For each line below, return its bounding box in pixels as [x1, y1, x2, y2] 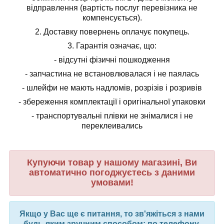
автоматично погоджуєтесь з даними [29, 167, 195, 178]
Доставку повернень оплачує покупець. [43, 27, 189, 36]
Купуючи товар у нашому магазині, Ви [27, 157, 197, 168]
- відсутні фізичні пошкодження [54, 55, 170, 64]
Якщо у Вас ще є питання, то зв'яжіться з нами [19, 209, 204, 218]
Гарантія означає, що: [76, 41, 156, 50]
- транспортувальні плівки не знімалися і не [31, 111, 193, 120]
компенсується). [82, 13, 142, 22]
